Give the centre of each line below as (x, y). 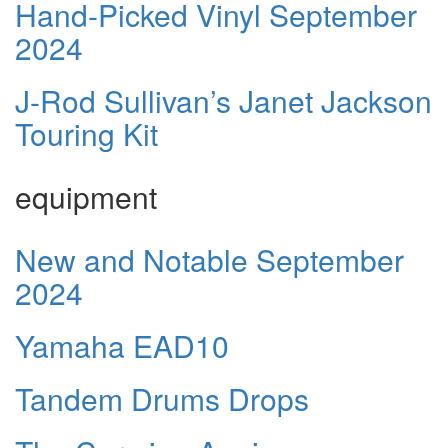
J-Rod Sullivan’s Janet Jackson (223, 101)
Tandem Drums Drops (162, 399)
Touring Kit (86, 134)
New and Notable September (209, 260)
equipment (86, 197)
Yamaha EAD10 (122, 346)
